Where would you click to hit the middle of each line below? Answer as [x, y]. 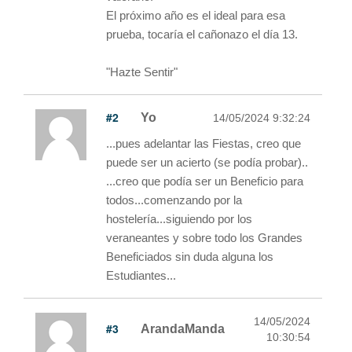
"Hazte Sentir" [142, 71]
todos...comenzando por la [174, 200]
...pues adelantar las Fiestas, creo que [203, 143]
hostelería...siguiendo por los [179, 218]
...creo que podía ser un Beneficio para [205, 181]
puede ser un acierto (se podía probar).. [207, 162]
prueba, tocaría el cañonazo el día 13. [202, 34]
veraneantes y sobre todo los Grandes [204, 237]
